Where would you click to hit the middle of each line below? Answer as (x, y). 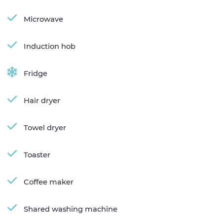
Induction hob (50, 46)
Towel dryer (45, 128)
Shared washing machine (71, 209)
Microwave (43, 19)
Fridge (36, 73)
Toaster (37, 155)
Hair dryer (42, 100)
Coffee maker (49, 182)
